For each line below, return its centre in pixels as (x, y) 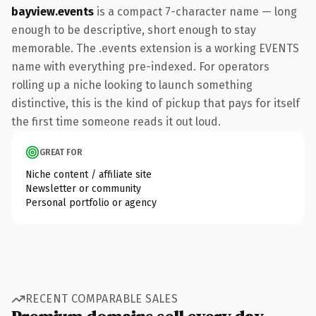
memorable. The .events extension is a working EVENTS (155, 48)
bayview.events (53, 11)
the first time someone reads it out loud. (116, 121)
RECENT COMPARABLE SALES (102, 299)
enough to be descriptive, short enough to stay (134, 30)
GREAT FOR (61, 152)
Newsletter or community (83, 188)
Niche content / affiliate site (89, 174)
